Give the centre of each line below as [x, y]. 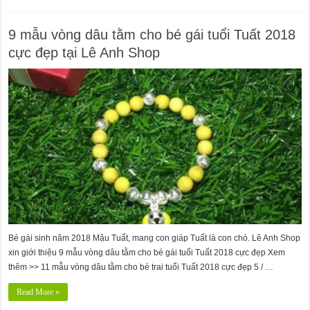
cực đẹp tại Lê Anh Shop [84, 52]
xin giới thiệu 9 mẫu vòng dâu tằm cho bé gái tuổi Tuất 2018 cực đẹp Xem [147, 253]
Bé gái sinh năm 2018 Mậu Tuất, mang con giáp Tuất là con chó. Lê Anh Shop [155, 238]
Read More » [38, 292]
